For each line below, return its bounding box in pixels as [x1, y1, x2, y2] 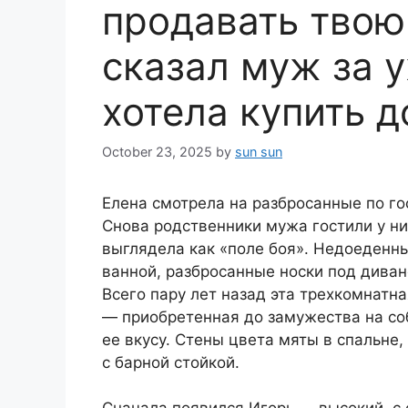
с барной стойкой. [102, 352, 240, 372]
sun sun [235, 143, 282, 159]
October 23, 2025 [102, 143, 212, 159]
